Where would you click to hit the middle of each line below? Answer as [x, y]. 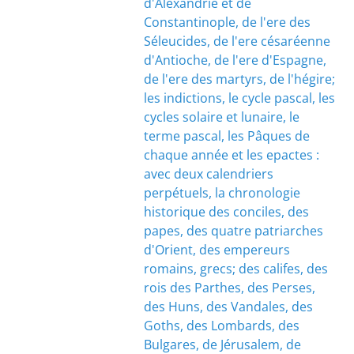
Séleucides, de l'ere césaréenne [237, 41]
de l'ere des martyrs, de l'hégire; [239, 79]
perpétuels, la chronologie [222, 193]
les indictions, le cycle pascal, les [239, 98]
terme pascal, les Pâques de [226, 136]
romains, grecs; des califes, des [235, 269]
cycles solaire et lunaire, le [221, 117]
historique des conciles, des [226, 212]
